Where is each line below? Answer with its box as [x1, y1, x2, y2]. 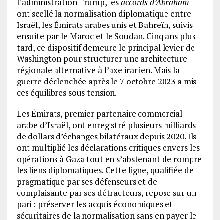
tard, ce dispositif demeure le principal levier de [16, 42, 195, 54]
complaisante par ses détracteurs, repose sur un [16, 187, 196, 199]
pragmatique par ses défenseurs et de [16, 176, 157, 188]
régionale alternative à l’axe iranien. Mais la [16, 64, 180, 76]
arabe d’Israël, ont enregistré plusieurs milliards [16, 119, 196, 131]
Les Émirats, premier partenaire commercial [16, 108, 182, 120]
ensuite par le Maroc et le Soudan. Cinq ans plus [16, 30, 195, 42]
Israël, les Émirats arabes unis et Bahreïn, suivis [16, 19, 192, 31]
